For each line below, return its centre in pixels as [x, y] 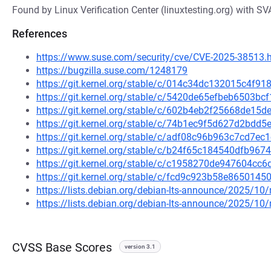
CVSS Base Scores [62, 247]
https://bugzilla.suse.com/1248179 [112, 70]
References [40, 34]
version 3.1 [140, 247]
